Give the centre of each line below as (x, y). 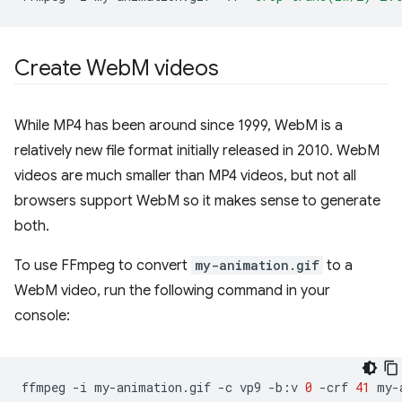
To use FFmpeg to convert (103, 265)
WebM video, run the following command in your (172, 290)
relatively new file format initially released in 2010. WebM (197, 150)
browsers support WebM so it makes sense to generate (197, 201)
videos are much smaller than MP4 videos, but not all (185, 175)
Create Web (73, 68)
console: (42, 315)
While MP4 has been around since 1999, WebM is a (179, 125)
